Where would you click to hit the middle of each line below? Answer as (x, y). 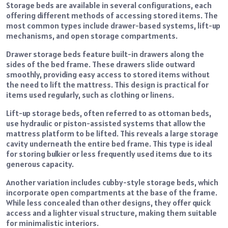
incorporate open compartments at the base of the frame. (112, 193)
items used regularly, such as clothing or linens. (90, 95)
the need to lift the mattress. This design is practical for (107, 85)
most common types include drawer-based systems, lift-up (113, 26)
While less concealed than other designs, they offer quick (108, 203)
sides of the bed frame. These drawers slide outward (101, 64)
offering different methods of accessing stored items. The (112, 16)
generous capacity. (40, 164)
